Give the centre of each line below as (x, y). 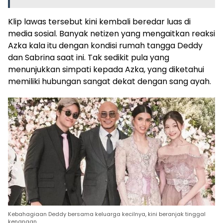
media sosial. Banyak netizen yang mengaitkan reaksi (111, 33)
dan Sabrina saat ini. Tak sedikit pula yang (89, 57)
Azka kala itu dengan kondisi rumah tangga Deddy (105, 45)
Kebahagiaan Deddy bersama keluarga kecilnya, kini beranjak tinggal (107, 214)
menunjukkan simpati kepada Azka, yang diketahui (106, 69)
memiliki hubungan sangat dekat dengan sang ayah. (110, 81)
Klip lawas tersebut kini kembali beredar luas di (99, 21)
